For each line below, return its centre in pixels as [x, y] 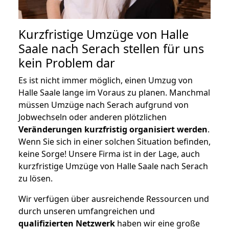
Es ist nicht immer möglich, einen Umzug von [106, 80]
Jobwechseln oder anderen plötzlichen [93, 117]
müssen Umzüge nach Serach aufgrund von [104, 105]
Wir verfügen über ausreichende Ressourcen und [114, 199]
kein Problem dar [67, 63]
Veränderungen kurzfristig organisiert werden [113, 129]
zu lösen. [36, 178]
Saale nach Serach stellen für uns [111, 48]
